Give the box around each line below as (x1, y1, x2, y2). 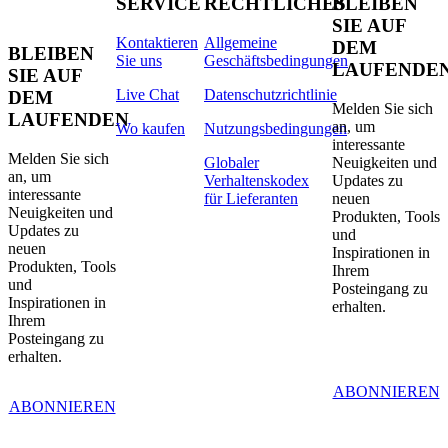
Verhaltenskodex (204, 171, 309, 189)
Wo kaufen (116, 119, 185, 137)
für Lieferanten (204, 189, 298, 207)
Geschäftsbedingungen (204, 51, 348, 69)
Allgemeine (204, 33, 277, 51)
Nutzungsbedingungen (204, 119, 347, 137)
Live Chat (116, 85, 179, 103)
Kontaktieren (116, 33, 198, 51)
